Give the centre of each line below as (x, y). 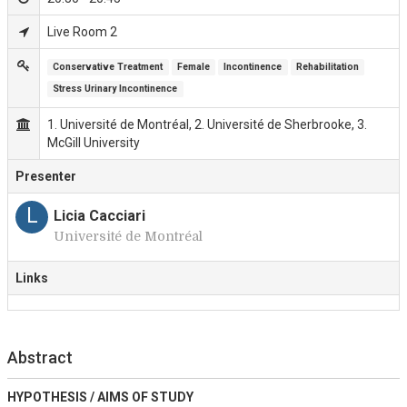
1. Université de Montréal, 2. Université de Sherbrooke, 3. (207, 124)
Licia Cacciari (99, 216)
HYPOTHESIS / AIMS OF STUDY (100, 397)
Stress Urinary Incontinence (115, 89)
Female (193, 67)
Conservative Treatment (108, 67)
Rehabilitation (328, 67)
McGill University (94, 143)
